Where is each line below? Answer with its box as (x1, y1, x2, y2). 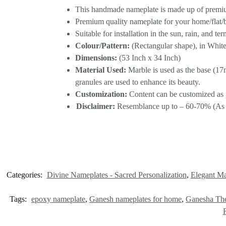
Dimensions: (75, 53, 117, 62)
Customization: (75, 89, 127, 98)
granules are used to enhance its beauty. (75, 77, 200, 86)
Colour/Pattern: (75, 41, 130, 50)
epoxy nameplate (31, 195, 85, 204)
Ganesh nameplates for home (89, 195, 182, 204)
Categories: (6, 171, 44, 180)
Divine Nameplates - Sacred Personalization (46, 171, 187, 180)
